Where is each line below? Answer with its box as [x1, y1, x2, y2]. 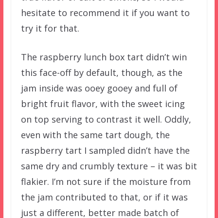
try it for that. [20, 22, 79, 34]
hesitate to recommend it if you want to [20, 6, 190, 18]
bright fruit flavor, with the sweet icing [20, 97, 185, 109]
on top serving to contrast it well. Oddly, [20, 113, 191, 125]
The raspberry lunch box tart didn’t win [20, 51, 187, 63]
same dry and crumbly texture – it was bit [20, 160, 197, 172]
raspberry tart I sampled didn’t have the [20, 144, 190, 156]
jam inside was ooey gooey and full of [20, 82, 178, 94]
